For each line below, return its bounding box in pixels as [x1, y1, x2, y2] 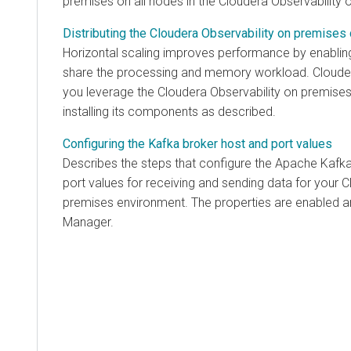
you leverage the [63, 84, 157, 100]
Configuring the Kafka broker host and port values [63, 136, 332, 151]
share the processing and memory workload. [63, 64, 313, 80]
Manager [63, 214, 110, 230]
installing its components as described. [63, 103, 276, 119]
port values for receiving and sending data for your [63, 175, 342, 190]
